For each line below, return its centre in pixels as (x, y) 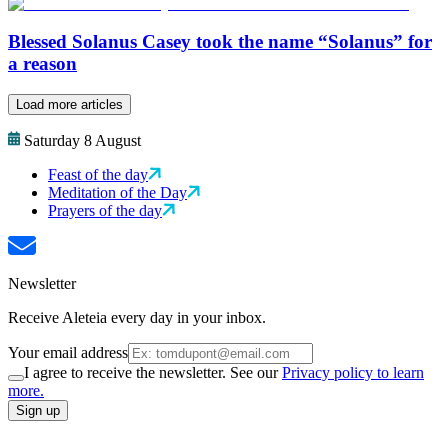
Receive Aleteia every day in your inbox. (137, 318)
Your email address (68, 353)
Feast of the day (98, 175)
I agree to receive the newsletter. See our (153, 373)
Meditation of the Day (117, 193)
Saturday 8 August (82, 141)
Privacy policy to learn (353, 373)
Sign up (38, 411)
